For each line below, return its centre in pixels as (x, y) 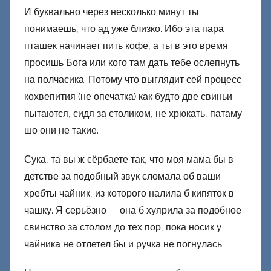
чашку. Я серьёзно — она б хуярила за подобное (133, 211)
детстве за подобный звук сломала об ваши (122, 177)
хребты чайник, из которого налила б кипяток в (129, 194)
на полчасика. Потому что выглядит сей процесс (133, 80)
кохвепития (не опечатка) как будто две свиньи (128, 97)
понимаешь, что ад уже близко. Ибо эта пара (124, 29)
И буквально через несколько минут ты (112, 12)
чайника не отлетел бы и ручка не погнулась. (124, 244)
